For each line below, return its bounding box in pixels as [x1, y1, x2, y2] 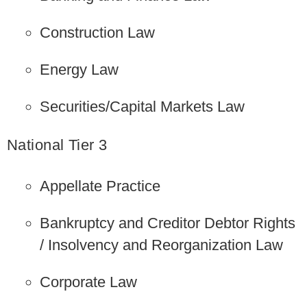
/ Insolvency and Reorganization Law [40, 236, 284, 254]
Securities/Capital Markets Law [40, 97, 245, 115]
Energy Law [40, 60, 119, 78]
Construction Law [40, 23, 156, 41]
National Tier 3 [7, 136, 108, 153]
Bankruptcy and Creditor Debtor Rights [40, 214, 296, 232]
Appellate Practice [40, 177, 161, 195]
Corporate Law [40, 273, 138, 291]
